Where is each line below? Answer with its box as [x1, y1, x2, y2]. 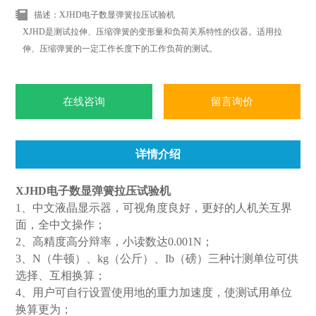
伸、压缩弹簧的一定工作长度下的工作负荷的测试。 [23, 44, 218, 54]
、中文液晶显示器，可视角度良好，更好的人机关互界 [21, 202, 293, 214]
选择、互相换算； [16, 269, 107, 282]
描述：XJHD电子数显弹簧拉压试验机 [34, 10, 176, 20]
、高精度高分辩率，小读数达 [21, 236, 169, 248]
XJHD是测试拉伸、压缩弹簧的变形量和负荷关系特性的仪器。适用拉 [23, 27, 283, 37]
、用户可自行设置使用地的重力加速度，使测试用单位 [21, 286, 293, 299]
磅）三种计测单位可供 [186, 253, 299, 265]
